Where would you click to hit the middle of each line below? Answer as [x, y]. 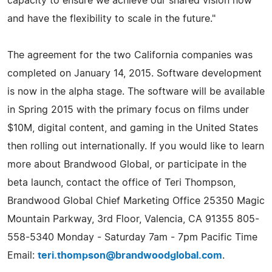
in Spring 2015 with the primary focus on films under [128, 110]
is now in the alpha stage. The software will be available [136, 91]
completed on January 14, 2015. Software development [134, 73]
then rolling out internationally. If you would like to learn [136, 146]
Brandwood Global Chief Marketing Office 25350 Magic [136, 201]
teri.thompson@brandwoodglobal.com [130, 255]
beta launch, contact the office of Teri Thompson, [121, 182]
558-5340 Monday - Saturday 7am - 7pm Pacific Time [132, 237]
